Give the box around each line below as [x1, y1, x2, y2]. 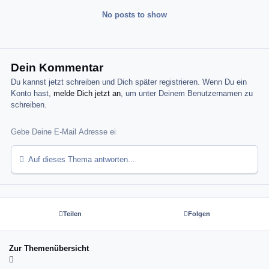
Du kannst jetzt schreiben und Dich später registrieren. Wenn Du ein [11, 77, 247, 87]
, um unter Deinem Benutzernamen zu [121, 89, 253, 98]
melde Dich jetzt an [53, 89, 121, 98]
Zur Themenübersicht [9, 244, 89, 253]
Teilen [63, 210, 82, 217]
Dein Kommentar [11, 61, 104, 74]
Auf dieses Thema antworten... [26, 155, 136, 165]
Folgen [188, 210, 210, 217]
